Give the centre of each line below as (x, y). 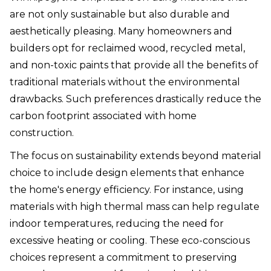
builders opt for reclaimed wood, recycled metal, (127, 48)
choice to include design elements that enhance (127, 173)
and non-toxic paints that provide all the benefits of (134, 65)
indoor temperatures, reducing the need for (117, 224)
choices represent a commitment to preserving (123, 258)
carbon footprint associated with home (103, 116)
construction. (42, 133)
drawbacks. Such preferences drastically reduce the (135, 99)
